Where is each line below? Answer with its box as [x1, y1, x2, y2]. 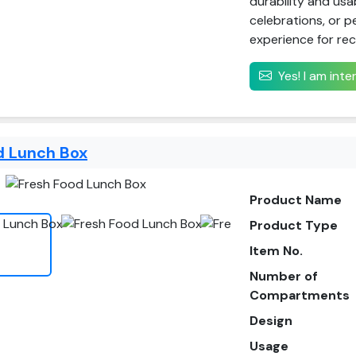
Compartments [250, 287, 350, 304]
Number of [250, 268, 319, 284]
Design [250, 312, 293, 329]
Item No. [250, 242, 304, 259]
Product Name [250, 192, 342, 208]
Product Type [250, 217, 339, 234]
